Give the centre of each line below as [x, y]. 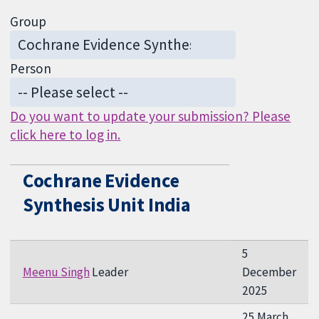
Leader [109, 272]
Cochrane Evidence [101, 180]
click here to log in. [66, 134]
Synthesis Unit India [106, 204]
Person [31, 69]
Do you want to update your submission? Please [151, 116]
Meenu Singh [56, 272]
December [269, 272]
